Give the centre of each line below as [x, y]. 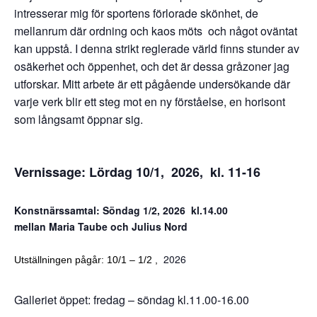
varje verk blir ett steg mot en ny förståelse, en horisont [150, 101]
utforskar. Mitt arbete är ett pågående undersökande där [152, 83]
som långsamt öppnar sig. [79, 119]
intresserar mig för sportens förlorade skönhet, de [136, 13]
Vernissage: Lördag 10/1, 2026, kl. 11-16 [137, 172]
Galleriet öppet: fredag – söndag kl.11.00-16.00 [132, 299]
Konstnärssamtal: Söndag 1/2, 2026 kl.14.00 [121, 210]
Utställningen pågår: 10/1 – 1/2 [85, 259]
